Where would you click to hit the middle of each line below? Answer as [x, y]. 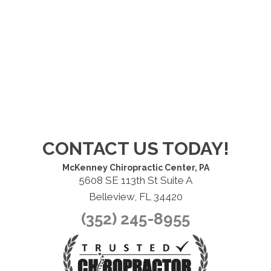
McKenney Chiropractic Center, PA [135, 168]
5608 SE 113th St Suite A [135, 181]
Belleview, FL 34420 [135, 197]
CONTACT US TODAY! [135, 149]
